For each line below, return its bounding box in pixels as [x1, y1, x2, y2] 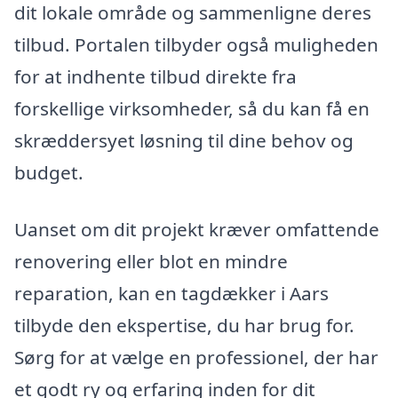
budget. [14, 160, 84, 186]
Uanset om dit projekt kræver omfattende [14, 216, 379, 242]
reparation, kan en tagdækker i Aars [14, 280, 329, 306]
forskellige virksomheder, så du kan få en [14, 96, 370, 122]
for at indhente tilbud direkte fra [14, 64, 297, 90]
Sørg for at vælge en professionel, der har [14, 344, 378, 370]
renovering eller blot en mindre [14, 248, 288, 274]
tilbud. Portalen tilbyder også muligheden [14, 32, 378, 58]
